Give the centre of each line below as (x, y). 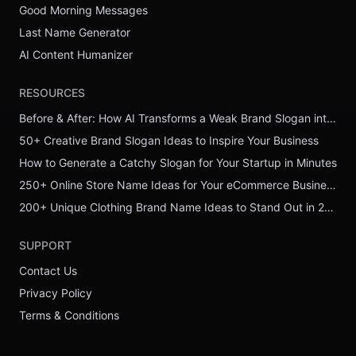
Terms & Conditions (69, 315)
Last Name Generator (75, 32)
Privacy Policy (56, 292)
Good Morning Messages (83, 10)
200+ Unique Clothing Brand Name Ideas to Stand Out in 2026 (329, 207)
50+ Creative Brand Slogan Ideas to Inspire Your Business (169, 140)
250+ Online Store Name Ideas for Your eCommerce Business (331, 184)
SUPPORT (45, 245)
